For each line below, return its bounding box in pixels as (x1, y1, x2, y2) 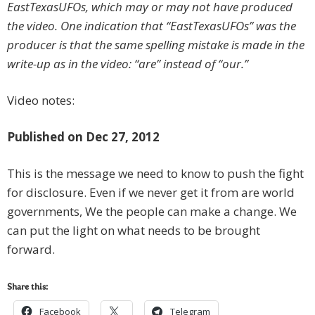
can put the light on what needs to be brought (7, 222, 260, 239)
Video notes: (7, 92, 75, 109)
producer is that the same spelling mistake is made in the (7, 37, 304, 53)
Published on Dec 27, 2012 (7, 129, 160, 146)
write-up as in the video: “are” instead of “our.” (7, 56, 248, 72)
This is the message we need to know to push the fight (7, 165, 304, 182)
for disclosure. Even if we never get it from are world (7, 184, 295, 201)
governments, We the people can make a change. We (7, 203, 297, 220)
